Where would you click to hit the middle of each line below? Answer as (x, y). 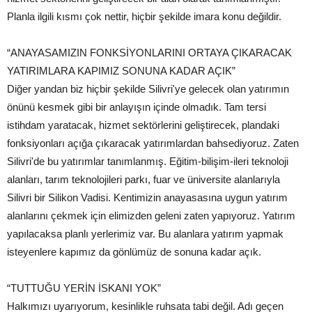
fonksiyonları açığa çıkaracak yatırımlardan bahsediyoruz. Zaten (153, 143)
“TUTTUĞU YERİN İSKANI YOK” (84, 288)
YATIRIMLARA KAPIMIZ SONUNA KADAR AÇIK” (121, 71)
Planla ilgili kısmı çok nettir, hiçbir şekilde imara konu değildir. (144, 17)
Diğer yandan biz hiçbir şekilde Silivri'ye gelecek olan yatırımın (148, 89)
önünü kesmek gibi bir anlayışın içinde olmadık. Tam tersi (136, 107)
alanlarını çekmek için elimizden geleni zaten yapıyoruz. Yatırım (151, 216)
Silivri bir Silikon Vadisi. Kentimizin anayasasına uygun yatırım (147, 198)
